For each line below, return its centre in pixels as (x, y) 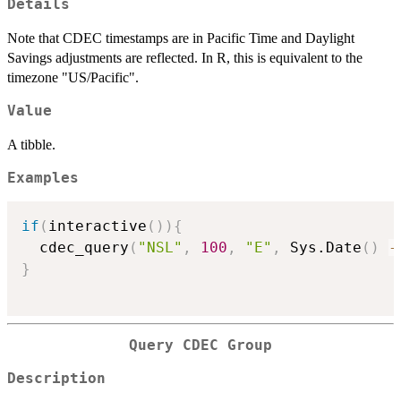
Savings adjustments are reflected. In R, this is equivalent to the (185, 57)
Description (56, 378)
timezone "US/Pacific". (73, 77)
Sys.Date (321, 248)
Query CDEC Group (200, 346)
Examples (43, 178)
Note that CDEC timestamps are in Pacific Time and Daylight (181, 38)
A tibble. (31, 144)
